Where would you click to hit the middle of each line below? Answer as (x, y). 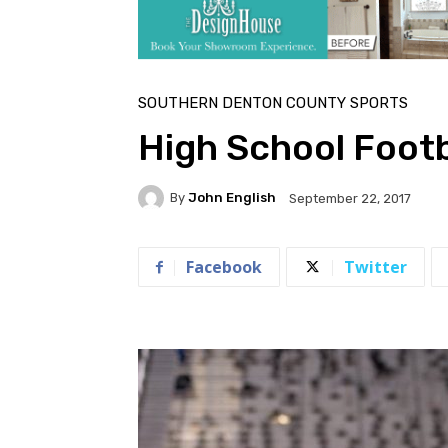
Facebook (224, 266)
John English (232, 198)
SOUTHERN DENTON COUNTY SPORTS (273, 102)
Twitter (375, 266)
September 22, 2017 (350, 198)
